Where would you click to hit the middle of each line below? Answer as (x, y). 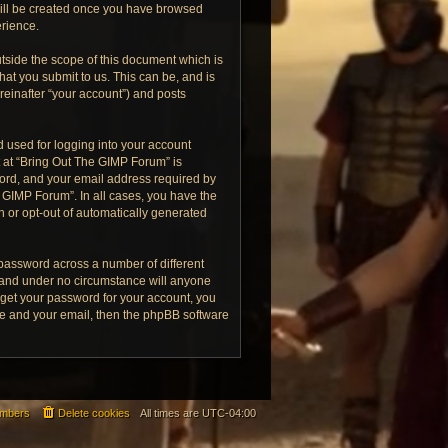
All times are (171, 413)
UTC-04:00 (229, 413)
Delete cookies (94, 413)
